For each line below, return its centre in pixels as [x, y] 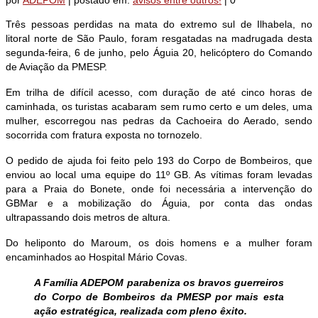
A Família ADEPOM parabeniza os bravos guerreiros [159, 283]
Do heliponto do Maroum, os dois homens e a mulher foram [159, 243]
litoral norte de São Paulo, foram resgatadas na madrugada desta [159, 39]
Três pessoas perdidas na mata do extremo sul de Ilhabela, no [159, 24]
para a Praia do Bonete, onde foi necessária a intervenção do [159, 189]
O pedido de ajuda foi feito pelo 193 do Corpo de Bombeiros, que [159, 161]
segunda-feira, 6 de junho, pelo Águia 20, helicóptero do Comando [159, 53]
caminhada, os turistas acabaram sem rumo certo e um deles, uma [159, 107]
